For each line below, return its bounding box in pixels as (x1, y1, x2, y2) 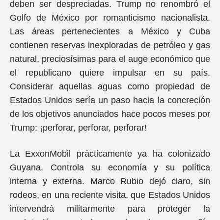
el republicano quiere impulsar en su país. (10, 68, 210, 78)
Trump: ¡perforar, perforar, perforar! (10, 123, 147, 133)
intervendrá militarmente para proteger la (10, 204, 210, 214)
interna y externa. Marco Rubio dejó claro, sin (10, 176, 210, 186)
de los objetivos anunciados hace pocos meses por (10, 109, 210, 119)
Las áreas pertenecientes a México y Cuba (10, 27, 210, 36)
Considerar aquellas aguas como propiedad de (10, 82, 210, 91)
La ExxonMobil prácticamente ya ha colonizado (10, 149, 210, 159)
